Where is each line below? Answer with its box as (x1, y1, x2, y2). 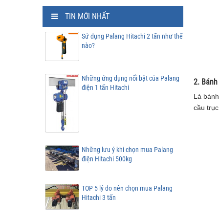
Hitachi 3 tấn (82, 194, 116, 202)
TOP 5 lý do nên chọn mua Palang (82, 184, 173, 193)
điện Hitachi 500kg (82, 155, 132, 163)
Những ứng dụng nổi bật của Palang (82, 74, 179, 82)
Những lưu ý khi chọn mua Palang (82, 146, 173, 154)
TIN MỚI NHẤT (65, 12, 109, 21)
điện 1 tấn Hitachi (82, 83, 129, 91)
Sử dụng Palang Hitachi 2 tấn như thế (82, 32, 183, 40)
